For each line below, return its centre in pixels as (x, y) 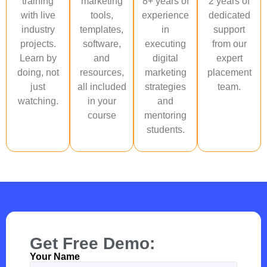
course (102, 116)
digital (165, 58)
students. (165, 130)
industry (38, 30)
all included (102, 87)
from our (229, 44)
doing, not (38, 73)
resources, (102, 73)
